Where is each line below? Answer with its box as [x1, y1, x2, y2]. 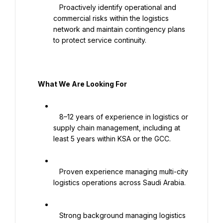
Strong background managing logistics [53, 211, 59, 220]
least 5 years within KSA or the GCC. [53, 134, 171, 143]
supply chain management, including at [53, 123, 180, 132]
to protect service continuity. [53, 36, 146, 44]
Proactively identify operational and [53, 3, 59, 11]
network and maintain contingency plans [53, 25, 185, 33]
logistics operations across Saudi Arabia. [53, 178, 186, 187]
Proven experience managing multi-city [53, 167, 59, 176]
